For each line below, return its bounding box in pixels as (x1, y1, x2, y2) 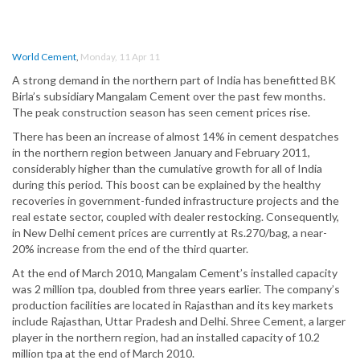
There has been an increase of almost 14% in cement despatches (12, 129, 339, 144)
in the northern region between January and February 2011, (12, 145, 310, 160)
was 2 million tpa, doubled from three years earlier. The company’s (12, 282, 340, 297)
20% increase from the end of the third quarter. (12, 242, 248, 256)
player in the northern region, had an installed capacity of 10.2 (12, 330, 320, 345)
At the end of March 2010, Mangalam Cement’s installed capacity (12, 266, 337, 280)
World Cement (12, 51, 76, 63)
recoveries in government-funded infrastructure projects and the (12, 194, 339, 208)
